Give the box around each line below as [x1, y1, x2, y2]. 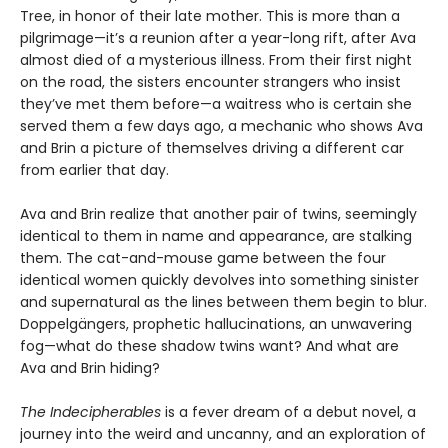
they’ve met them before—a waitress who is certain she [20, 94, 412, 115]
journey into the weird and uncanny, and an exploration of [20, 424, 426, 445]
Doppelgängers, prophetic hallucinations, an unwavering [20, 314, 412, 335]
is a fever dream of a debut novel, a [165, 402, 416, 423]
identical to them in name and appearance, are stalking [20, 226, 412, 247]
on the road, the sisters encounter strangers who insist [20, 72, 401, 93]
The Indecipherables [20, 402, 165, 423]
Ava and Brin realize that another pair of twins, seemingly [20, 204, 417, 225]
